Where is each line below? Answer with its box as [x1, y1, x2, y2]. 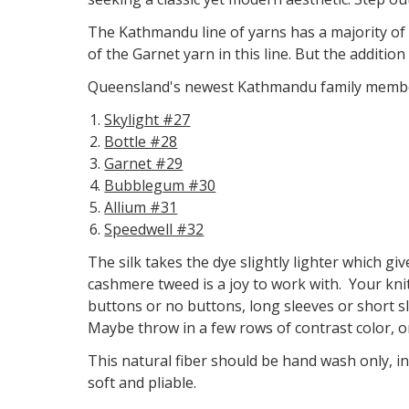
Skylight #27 [104, 110, 191, 130]
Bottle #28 [104, 131, 178, 152]
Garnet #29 [104, 153, 184, 173]
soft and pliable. [88, 372, 204, 393]
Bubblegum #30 [104, 175, 216, 195]
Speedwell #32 [104, 219, 204, 239]
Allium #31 [104, 197, 178, 217]
